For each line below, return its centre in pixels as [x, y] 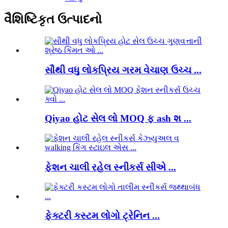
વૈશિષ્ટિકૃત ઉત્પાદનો [53, 20]
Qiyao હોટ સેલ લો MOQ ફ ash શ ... [118, 119]
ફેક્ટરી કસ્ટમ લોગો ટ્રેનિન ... [102, 216]
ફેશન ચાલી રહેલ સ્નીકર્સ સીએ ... [110, 167]
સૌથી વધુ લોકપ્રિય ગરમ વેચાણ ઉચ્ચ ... [123, 70]
